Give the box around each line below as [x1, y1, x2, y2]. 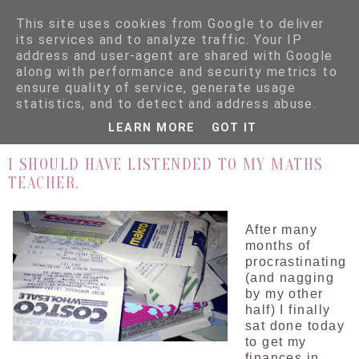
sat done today [244, 319, 345, 333]
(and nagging [244, 271, 335, 285]
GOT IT [211, 121, 257, 135]
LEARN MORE [108, 121, 196, 135]
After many [244, 223, 318, 237]
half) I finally [244, 303, 331, 317]
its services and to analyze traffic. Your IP [16, 32, 303, 47]
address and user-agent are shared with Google [16, 48, 333, 63]
